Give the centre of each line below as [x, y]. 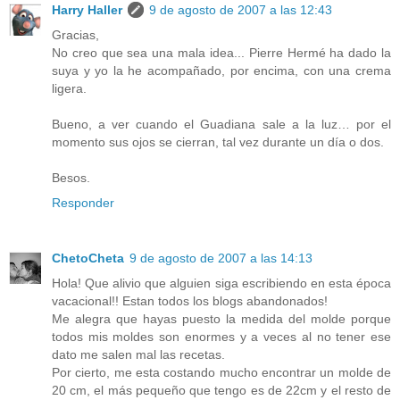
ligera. [69, 89]
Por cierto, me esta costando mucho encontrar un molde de [221, 373]
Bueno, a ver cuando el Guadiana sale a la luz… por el [221, 125]
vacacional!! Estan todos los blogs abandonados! [190, 301]
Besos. [71, 178]
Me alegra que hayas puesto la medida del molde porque [221, 319]
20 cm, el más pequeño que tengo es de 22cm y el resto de [221, 391]
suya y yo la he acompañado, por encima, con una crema [221, 71]
